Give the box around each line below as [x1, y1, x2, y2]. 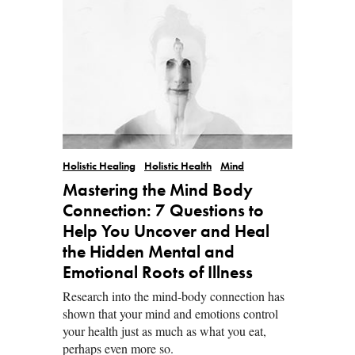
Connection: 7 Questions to [63, 202, 264, 220]
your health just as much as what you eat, [63, 322, 266, 339]
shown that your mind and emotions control [63, 304, 278, 322]
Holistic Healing [63, 161, 136, 172]
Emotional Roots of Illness [63, 264, 253, 282]
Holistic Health [144, 161, 212, 172]
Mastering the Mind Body [63, 181, 253, 200]
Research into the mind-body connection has [63, 287, 284, 304]
